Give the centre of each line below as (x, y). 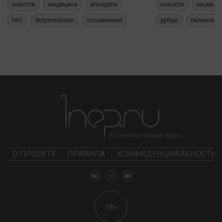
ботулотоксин (55, 21)
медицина (63, 5)
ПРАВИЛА (86, 154)
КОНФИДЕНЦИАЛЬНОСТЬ (166, 154)
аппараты (104, 5)
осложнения (105, 21)
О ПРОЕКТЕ (34, 154)
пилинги (202, 21)
